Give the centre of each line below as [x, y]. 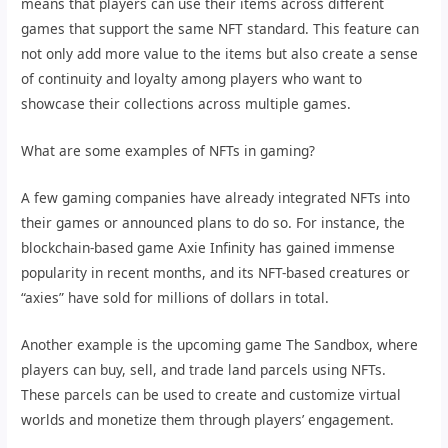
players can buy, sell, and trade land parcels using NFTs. [204, 369]
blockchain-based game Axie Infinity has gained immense [208, 247]
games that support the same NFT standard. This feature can [220, 29]
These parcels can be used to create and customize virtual [211, 394]
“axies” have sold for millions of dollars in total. [175, 297]
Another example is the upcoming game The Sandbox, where [220, 344]
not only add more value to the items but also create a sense [220, 54]
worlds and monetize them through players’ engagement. [208, 419]
